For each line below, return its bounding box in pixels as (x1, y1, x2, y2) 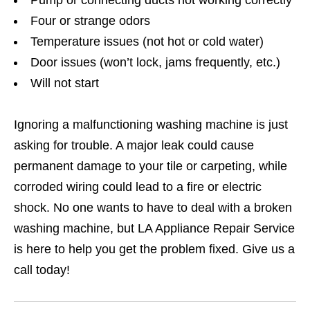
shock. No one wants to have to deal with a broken (14, 201, 292, 215)
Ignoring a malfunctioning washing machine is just (14, 118, 288, 132)
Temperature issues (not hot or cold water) (30, 35, 264, 49)
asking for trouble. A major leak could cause (14, 138, 254, 153)
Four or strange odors (30, 14, 150, 28)
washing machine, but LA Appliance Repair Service (14, 221, 295, 236)
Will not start (30, 76, 99, 91)
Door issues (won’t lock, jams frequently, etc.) (30, 55, 280, 70)
